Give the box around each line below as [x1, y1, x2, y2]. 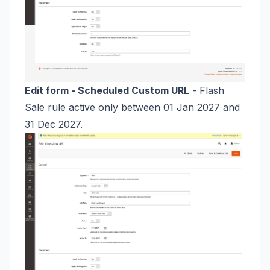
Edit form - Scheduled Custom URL [25, 84, 189, 96]
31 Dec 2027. [25, 118, 83, 130]
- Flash [189, 84, 224, 96]
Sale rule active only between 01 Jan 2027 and [25, 101, 240, 113]
